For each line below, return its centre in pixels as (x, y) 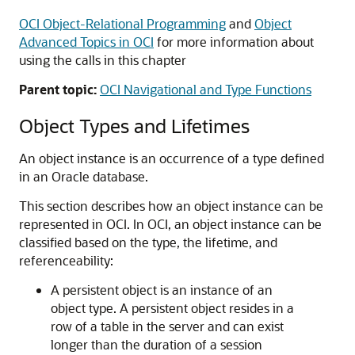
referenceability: (66, 260)
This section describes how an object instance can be (171, 206)
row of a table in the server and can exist (167, 326)
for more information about (234, 42)
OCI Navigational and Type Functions (206, 89)
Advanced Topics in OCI (86, 42)
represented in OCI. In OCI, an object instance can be (170, 224)
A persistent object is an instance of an (162, 290)
